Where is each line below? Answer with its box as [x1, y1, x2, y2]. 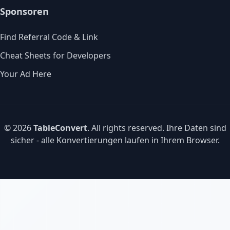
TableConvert [33, 122, 87, 134]
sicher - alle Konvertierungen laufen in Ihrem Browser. [10, 135, 220, 146]
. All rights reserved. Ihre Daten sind [87, 122, 226, 134]
